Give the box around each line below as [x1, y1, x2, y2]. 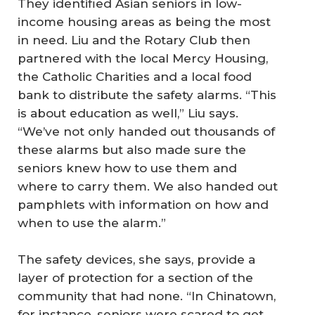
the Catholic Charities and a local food [18, 70, 252, 84]
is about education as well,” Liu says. [18, 106, 238, 121]
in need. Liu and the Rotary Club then [18, 33, 250, 48]
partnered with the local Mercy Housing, [18, 51, 268, 66]
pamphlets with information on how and [18, 198, 269, 212]
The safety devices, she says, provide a [18, 252, 255, 266]
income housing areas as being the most [18, 15, 271, 30]
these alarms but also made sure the [18, 143, 246, 157]
